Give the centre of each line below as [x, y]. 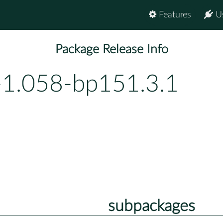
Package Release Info [111, 50]
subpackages [151, 206]
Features [174, 15]
